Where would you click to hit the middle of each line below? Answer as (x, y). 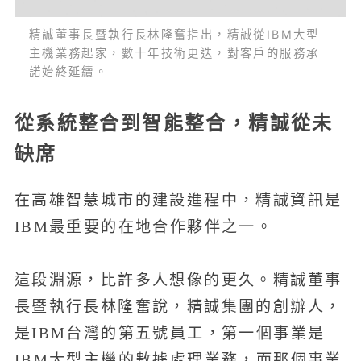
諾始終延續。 (68, 72)
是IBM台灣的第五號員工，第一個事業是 (170, 334)
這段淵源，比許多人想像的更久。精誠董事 (178, 280)
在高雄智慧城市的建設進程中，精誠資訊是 (178, 200)
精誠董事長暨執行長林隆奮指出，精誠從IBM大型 (174, 35)
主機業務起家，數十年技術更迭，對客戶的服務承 (174, 53)
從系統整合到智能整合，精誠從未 (174, 122)
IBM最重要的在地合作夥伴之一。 (144, 226)
